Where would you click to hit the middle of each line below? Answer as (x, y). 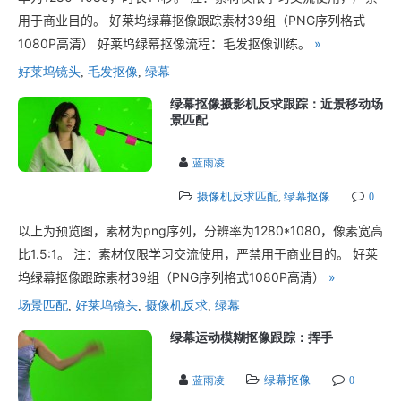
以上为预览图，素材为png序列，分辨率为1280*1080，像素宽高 (200, 230)
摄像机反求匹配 (238, 196)
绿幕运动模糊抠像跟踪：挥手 (252, 338)
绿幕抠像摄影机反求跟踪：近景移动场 (277, 104)
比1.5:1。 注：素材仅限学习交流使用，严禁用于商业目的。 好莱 (198, 254)
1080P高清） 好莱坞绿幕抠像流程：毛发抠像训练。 (166, 43)
